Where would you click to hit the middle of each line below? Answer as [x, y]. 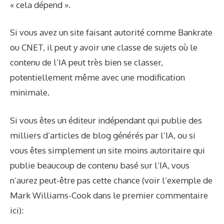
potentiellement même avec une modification [97, 77]
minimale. [30, 92]
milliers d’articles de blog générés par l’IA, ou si [103, 135]
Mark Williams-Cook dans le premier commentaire [109, 195]
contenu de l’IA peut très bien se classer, [86, 62]
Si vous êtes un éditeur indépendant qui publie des [106, 120]
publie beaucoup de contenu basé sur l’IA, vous [100, 165]
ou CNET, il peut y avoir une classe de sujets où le [104, 47]
